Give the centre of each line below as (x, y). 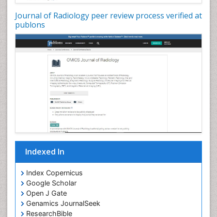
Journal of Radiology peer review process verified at (108, 15)
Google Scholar (50, 183)
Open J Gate (46, 193)
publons (30, 24)
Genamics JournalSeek (62, 203)
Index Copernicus (54, 173)
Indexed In (45, 152)
